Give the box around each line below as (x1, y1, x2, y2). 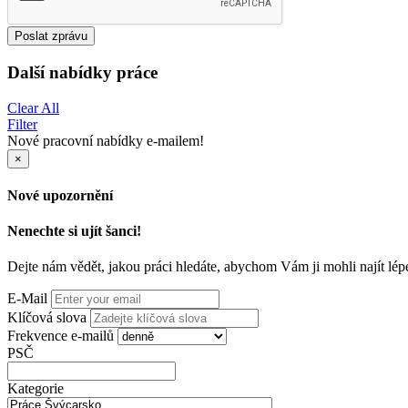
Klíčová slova (7, 310, 87, 326)
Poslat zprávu (15, 29, 87, 44)
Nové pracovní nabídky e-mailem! (7, 132, 204, 148)
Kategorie (7, 381, 64, 397)
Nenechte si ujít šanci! (7, 223, 141, 240)
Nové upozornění (7, 187, 113, 203)
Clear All (7, 99, 59, 116)
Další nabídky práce (7, 62, 158, 82)
